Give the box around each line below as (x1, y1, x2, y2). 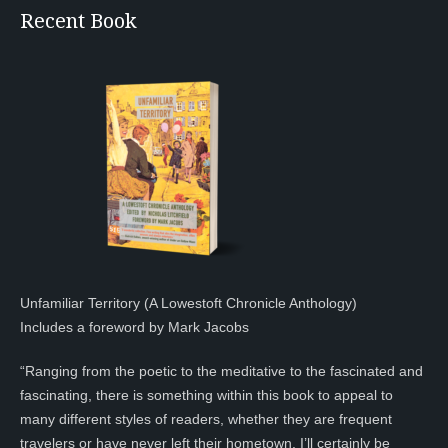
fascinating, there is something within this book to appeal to (20, 387, 393, 404)
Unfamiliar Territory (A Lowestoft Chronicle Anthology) (20, 295, 357, 312)
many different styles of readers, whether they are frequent (20, 411, 392, 428)
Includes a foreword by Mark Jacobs (20, 319, 249, 336)
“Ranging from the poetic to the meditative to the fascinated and (20, 363, 423, 380)
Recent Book (20, 9, 137, 34)
